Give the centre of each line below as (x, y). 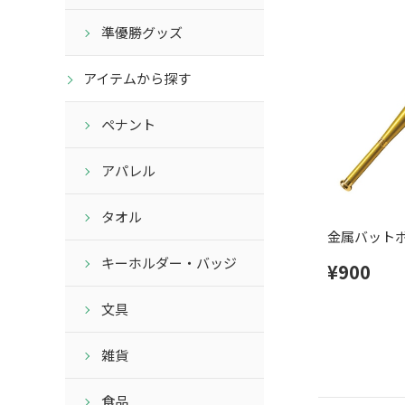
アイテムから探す (137, 79)
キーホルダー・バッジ (169, 263)
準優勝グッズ (142, 33)
